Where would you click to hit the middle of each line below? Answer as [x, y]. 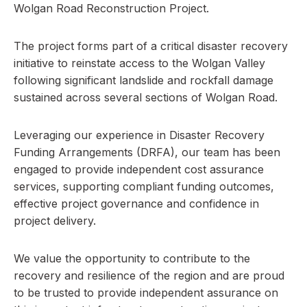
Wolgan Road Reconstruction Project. [111, 8]
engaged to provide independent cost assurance [139, 169]
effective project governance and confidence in [136, 204]
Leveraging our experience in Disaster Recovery [139, 135]
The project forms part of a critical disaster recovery [151, 46]
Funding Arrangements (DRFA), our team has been [147, 152]
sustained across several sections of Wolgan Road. [146, 97]
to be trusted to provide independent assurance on [146, 293]
